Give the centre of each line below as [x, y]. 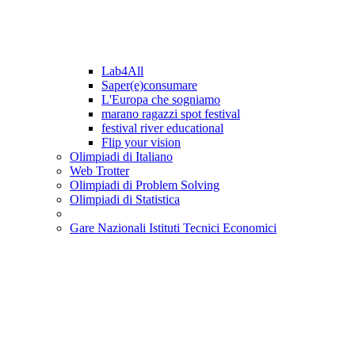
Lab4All [122, 71]
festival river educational [162, 128]
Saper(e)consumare [149, 86]
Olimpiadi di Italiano [121, 157]
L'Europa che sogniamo [161, 100]
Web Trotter [99, 171]
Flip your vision [141, 143]
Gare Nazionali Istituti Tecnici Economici [173, 228]
